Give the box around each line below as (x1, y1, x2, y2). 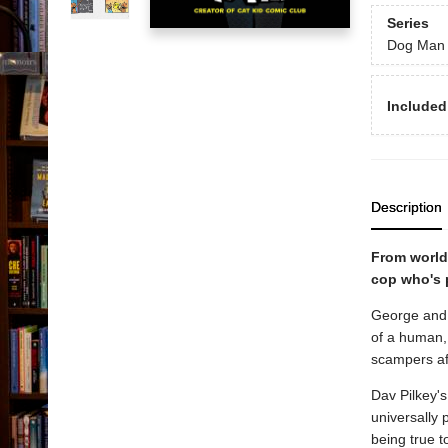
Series (386, 15, 429, 32)
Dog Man (386, 37, 445, 54)
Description (370, 199, 442, 215)
